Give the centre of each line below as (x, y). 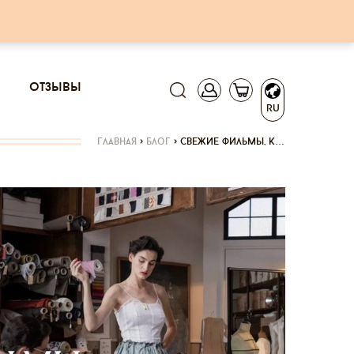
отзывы (56, 87)
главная (117, 142)
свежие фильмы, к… (232, 142)
